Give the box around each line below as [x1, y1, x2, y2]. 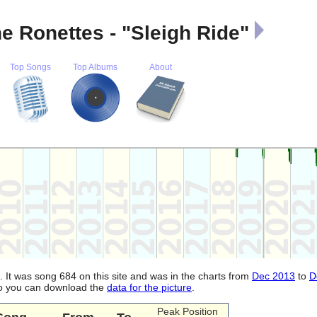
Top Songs [9, 62, 51, 71]
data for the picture [107, 281, 192, 293]
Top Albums [73, 62, 117, 71]
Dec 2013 [252, 270, 295, 282]
